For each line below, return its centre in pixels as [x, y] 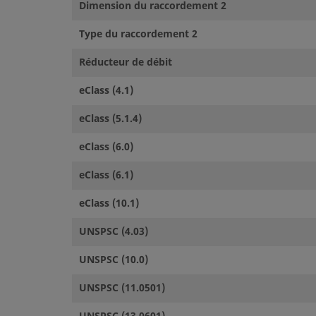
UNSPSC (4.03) [114, 231]
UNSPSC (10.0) [114, 260]
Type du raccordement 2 [138, 34]
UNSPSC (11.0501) [122, 288]
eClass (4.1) [106, 90]
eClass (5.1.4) [110, 119]
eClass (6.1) [106, 175]
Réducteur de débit [126, 62]
